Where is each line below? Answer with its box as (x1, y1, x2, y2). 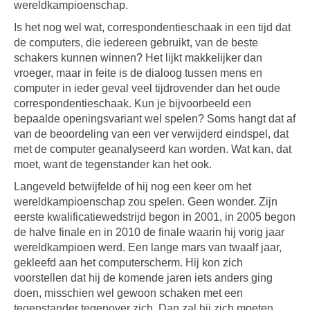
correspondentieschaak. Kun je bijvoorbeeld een (14, 98, 251, 109)
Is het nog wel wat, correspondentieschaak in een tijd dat (14, 21, 291, 33)
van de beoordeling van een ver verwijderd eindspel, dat (14, 128, 289, 140)
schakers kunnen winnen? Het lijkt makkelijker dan (14, 52, 262, 64)
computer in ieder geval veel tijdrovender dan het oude (14, 82, 280, 94)
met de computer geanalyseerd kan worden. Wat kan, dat (14, 143, 291, 155)
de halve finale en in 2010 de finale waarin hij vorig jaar (14, 226, 284, 238)
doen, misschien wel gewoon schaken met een (14, 287, 243, 299)
